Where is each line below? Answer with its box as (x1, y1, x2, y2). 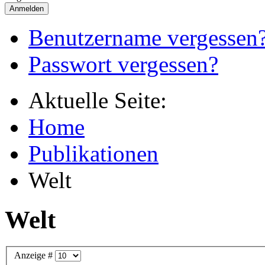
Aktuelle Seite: (28, 87, 179, 113)
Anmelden (9, 4, 44, 13)
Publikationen (28, 140, 159, 166)
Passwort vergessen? (28, 51, 218, 77)
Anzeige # (14, 250, 55, 261)
